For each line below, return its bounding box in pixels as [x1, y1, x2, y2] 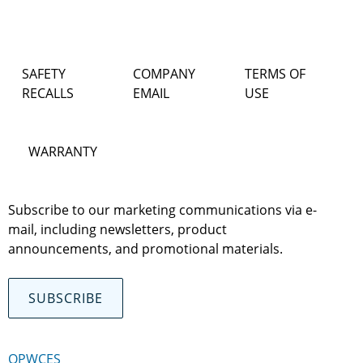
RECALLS [21, 83, 74, 102]
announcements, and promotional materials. [7, 239, 283, 258]
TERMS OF [245, 64, 306, 83]
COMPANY [133, 64, 196, 83]
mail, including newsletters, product [7, 220, 227, 238]
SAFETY [21, 64, 66, 83]
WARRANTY [28, 142, 97, 160]
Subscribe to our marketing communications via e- [7, 200, 317, 219]
